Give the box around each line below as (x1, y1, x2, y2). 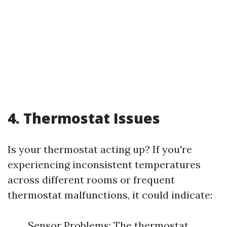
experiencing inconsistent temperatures (8, 158, 201, 171)
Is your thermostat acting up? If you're (8, 143, 192, 156)
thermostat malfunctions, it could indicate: (8, 188, 212, 201)
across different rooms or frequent (8, 173, 175, 186)
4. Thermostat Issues (8, 108, 160, 128)
